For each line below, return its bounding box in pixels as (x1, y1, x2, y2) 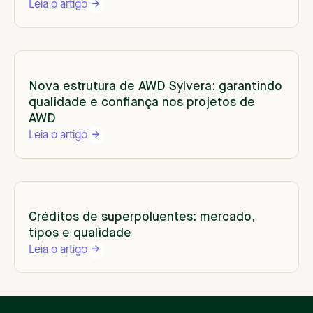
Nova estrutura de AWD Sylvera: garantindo (29, 80, 282, 94)
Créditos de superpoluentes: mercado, (29, 211, 254, 224)
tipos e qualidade (29, 227, 131, 240)
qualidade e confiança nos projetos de (29, 96, 255, 110)
